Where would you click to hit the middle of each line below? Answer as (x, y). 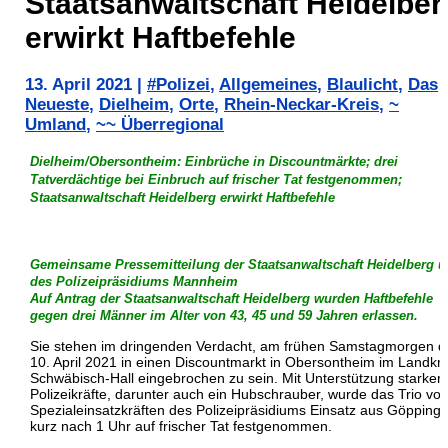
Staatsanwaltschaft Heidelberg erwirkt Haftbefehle (182, 197)
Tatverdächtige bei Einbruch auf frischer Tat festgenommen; (216, 179)
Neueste (57, 105)
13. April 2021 (78, 85)
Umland (55, 125)
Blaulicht (362, 85)
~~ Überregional (160, 125)
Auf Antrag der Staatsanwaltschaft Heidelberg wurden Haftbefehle (231, 298)
